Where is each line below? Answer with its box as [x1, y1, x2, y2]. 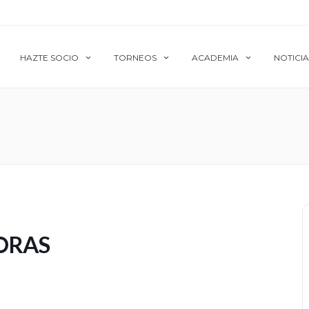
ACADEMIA [192, 52, 239, 63]
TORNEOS [114, 52, 157, 63]
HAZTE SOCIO [20, 52, 79, 63]
